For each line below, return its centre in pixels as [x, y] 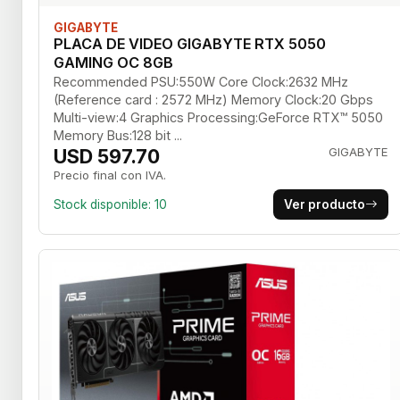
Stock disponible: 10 [110, 204]
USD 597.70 [107, 156]
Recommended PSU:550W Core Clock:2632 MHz [201, 81]
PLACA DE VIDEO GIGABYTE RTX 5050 [190, 43]
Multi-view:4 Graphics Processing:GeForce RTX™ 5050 [218, 117]
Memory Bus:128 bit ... [118, 135]
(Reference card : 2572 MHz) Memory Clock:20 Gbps [213, 99]
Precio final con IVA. [110, 175]
